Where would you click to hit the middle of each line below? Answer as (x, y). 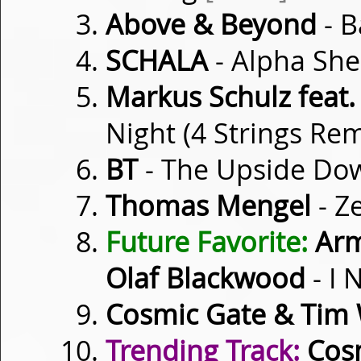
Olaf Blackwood (205, 278)
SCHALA (157, 60)
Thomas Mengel (208, 205)
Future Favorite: (207, 242)
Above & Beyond (211, 24)
